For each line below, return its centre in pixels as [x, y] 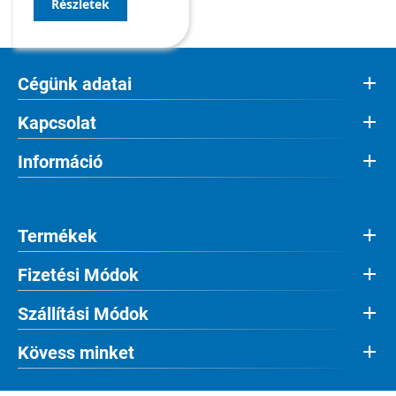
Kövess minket [76, 353]
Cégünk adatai [75, 84]
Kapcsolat [57, 123]
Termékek [57, 236]
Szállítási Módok [83, 314]
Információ [60, 162]
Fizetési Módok [78, 275]
